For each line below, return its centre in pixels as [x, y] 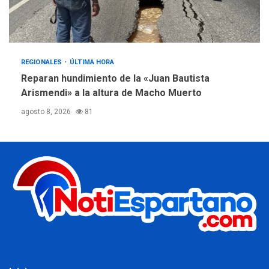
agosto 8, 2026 [47, 112]
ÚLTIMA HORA [92, 62]
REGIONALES [43, 62]
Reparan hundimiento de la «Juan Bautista [115, 79]
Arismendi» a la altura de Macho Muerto [111, 93]
